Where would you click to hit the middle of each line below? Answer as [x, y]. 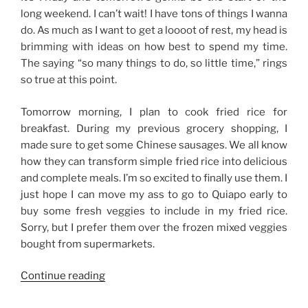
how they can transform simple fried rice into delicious [154, 161]
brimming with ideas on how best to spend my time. [154, 47]
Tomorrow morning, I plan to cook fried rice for [154, 112]
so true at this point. [69, 80]
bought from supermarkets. [88, 244]
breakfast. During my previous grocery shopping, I [154, 128]
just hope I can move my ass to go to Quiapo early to [154, 194]
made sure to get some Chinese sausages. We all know [154, 145]
